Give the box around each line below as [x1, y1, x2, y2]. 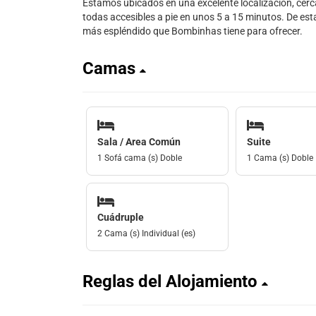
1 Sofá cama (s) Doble [97, 152, 182, 163]
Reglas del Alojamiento [83, 272, 262, 291]
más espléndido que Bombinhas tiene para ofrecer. [83, 25, 303, 37]
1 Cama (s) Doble [246, 152, 313, 163]
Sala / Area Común [97, 135, 181, 147]
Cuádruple [97, 212, 144, 223]
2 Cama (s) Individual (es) [97, 229, 195, 238]
